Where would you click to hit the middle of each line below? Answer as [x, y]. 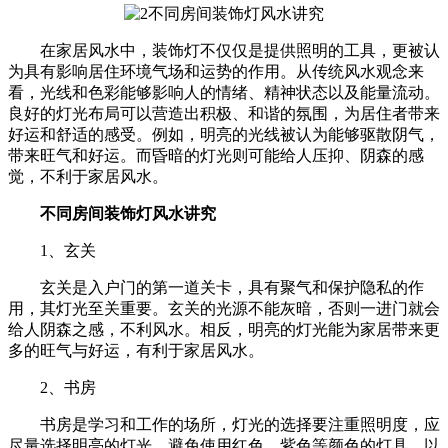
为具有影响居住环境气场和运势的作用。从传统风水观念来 [216, 71]
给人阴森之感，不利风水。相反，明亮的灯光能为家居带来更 [224, 329]
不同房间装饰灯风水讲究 [128, 213]
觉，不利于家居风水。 [88, 176]
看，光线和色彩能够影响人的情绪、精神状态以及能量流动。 [224, 92]
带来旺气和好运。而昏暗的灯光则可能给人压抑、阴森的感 [216, 155]
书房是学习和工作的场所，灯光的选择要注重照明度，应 [240, 424]
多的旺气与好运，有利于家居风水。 [136, 350]
